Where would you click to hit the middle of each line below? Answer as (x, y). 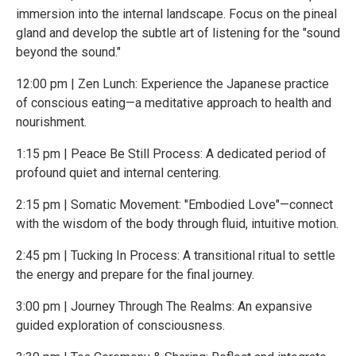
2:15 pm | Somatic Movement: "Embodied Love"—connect (174, 204)
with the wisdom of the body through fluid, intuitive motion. (177, 223)
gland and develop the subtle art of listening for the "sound (178, 33)
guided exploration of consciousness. (120, 325)
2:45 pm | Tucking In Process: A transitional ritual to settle (176, 255)
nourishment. (51, 122)
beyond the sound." (68, 52)
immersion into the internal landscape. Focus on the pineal (176, 14)
